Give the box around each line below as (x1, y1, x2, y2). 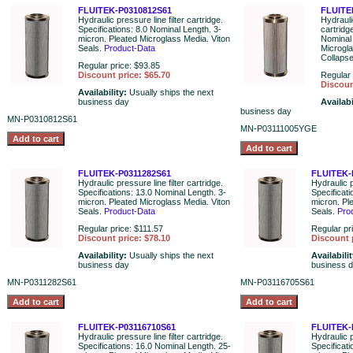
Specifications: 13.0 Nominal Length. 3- (78, 188, 226, 197)
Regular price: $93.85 (78, 61, 160, 70)
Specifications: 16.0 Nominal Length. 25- (78, 341, 231, 351)
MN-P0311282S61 (7, 277, 76, 287)
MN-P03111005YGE (240, 124, 317, 133)
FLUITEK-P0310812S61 (78, 6, 172, 15)
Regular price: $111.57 (78, 224, 163, 233)
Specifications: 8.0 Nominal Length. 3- (78, 24, 221, 34)
